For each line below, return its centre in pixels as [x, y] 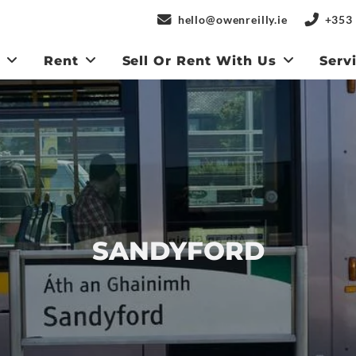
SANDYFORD [178, 251]
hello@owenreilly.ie [232, 19]
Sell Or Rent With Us [199, 61]
